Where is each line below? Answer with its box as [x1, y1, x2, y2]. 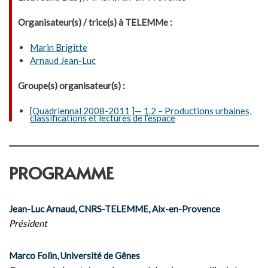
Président [9, 218, 47, 229]
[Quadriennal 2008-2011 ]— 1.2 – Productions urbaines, [30, 105, 251, 116]
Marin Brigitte [30, 42, 87, 53]
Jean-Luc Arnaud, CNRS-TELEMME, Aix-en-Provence [9, 203, 220, 214]
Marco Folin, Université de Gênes [9, 250, 140, 261]
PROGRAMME [9, 161, 114, 184]
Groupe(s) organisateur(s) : [18, 80, 125, 91]
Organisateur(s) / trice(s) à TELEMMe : [18, 17, 172, 28]
